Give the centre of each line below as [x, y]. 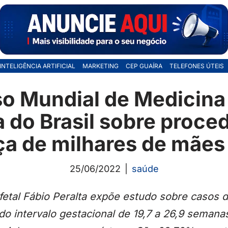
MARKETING [100, 66]
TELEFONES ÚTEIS [196, 66]
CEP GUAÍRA [144, 66]
